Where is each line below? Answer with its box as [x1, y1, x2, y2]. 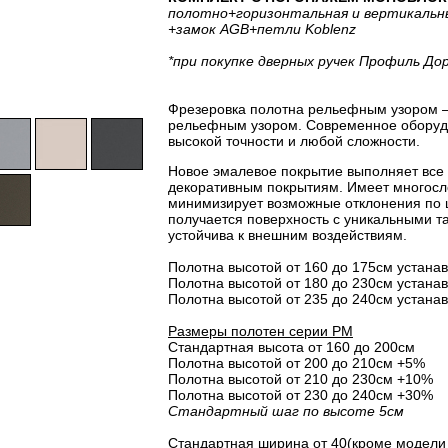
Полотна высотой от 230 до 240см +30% [168, 387, 433, 403]
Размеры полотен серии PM [168, 323, 353, 339]
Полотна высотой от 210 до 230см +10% [168, 371, 433, 387]
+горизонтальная [228, 5, 348, 21]
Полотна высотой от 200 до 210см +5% [168, 355, 425, 371]
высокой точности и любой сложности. [168, 133, 420, 149]
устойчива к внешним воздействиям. [168, 227, 407, 243]
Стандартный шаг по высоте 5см [168, 403, 404, 419]
